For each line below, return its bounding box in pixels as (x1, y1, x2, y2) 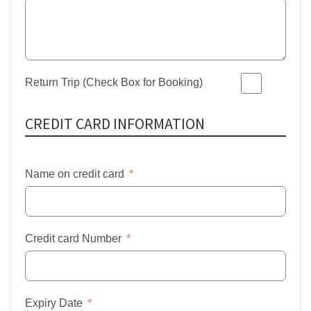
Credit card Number (25, 233, 121, 244)
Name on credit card (25, 168, 124, 180)
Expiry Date (25, 297, 83, 309)
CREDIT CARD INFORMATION (25, 114, 205, 133)
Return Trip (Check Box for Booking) (25, 76, 203, 88)
